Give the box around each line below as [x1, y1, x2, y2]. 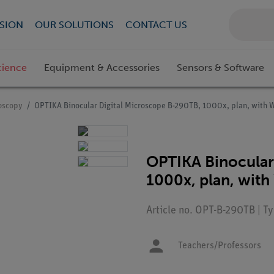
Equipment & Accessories [44, 62, 160, 74]
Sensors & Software [177, 62, 264, 74]
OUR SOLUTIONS [34, 18, 114, 31]
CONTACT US [125, 18, 187, 31]
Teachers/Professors [178, 241, 261, 251]
